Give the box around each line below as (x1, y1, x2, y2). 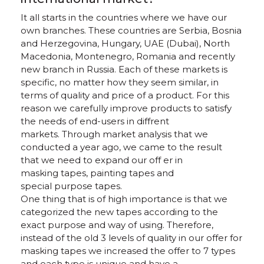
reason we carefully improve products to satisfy (21, 103, 232, 114)
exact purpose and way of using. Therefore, (21, 219, 213, 230)
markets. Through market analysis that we (21, 128, 208, 140)
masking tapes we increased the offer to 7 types (21, 245, 235, 256)
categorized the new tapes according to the (21, 206, 218, 217)
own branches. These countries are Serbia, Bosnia (21, 25, 242, 36)
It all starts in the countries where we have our (21, 12, 227, 23)
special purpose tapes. (21, 180, 122, 192)
